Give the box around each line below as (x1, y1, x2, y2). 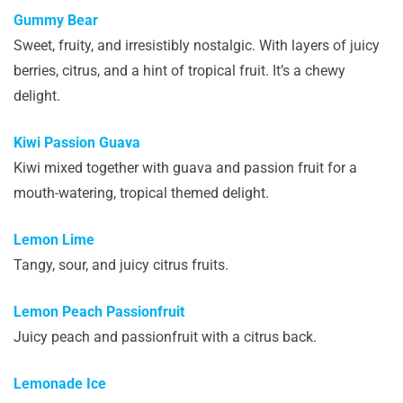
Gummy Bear (13, 11, 102, 29)
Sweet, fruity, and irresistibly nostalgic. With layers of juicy (13, 36, 380, 54)
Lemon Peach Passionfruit (13, 302, 184, 320)
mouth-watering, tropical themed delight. (13, 184, 269, 201)
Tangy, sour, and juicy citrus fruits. (13, 255, 228, 273)
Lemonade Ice (13, 374, 106, 392)
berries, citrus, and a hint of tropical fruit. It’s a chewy (13, 61, 345, 79)
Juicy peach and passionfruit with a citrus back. (13, 327, 317, 345)
